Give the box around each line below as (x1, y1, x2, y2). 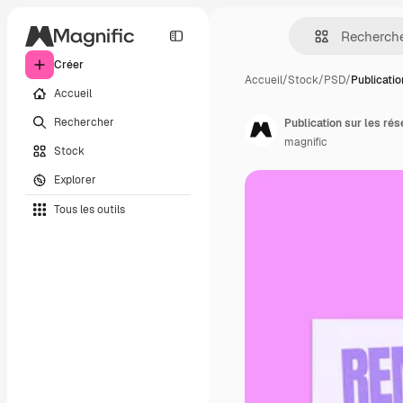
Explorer (54, 172, 96, 187)
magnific (284, 135, 327, 149)
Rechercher (54, 114, 114, 130)
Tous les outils (54, 201, 125, 217)
